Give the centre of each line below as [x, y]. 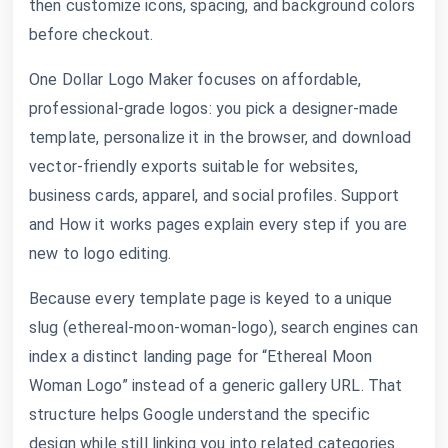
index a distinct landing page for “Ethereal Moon [201, 356]
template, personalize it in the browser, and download [220, 137]
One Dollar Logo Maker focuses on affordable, [195, 79]
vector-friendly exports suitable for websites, [193, 166]
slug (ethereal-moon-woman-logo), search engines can [223, 327]
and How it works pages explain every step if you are [218, 224]
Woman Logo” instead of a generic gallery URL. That [216, 385]
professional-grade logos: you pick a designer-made [214, 108]
